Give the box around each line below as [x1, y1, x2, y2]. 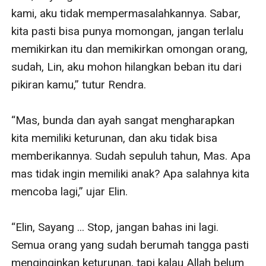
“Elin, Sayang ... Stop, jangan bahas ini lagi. [11, 220, 219, 234]
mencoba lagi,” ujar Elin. [11, 184, 128, 198]
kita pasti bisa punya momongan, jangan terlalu [11, 24, 244, 38]
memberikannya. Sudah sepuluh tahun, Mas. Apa [11, 148, 251, 163]
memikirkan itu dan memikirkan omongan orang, [11, 42, 248, 56]
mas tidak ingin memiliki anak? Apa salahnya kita [11, 166, 250, 180]
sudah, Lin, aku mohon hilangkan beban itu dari [11, 59, 242, 74]
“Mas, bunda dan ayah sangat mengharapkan [11, 113, 235, 127]
